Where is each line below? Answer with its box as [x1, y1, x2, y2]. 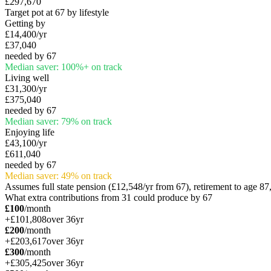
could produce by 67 [131, 192, 212, 203]
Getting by [5, 18, 45, 28]
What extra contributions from [5, 192, 122, 203]
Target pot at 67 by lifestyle [5, 7, 109, 18]
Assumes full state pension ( [5, 181, 111, 192]
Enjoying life [5, 126, 54, 137]
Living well [5, 72, 49, 83]
